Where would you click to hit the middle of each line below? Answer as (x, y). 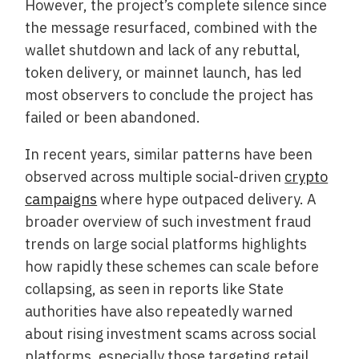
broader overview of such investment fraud (169, 221)
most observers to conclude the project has (169, 95)
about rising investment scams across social (171, 333)
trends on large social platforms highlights (166, 244)
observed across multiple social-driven (155, 176)
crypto (307, 176)
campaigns (61, 199)
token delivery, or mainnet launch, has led (164, 72)
